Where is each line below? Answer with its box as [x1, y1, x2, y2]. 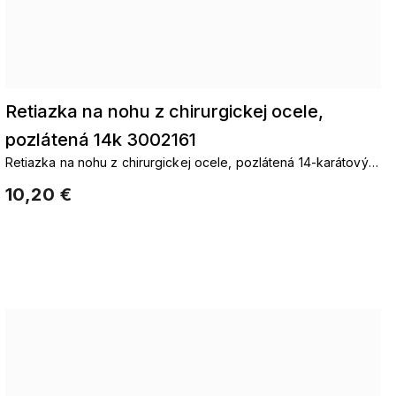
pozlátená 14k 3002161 [4, 129, 196, 150]
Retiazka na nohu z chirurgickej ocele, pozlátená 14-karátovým [4, 155, 378, 170]
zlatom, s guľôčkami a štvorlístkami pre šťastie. [4, 173, 278, 188]
